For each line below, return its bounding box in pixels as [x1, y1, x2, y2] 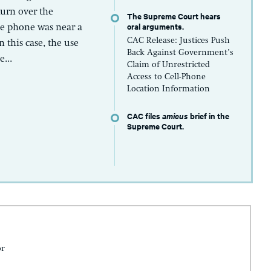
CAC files [127, 109, 163, 122]
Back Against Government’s [127, 48, 234, 57]
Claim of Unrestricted [127, 60, 211, 69]
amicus [162, 109, 191, 121]
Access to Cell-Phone [127, 72, 206, 81]
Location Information [127, 84, 211, 93]
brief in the [190, 109, 230, 122]
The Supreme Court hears [127, 10, 221, 22]
